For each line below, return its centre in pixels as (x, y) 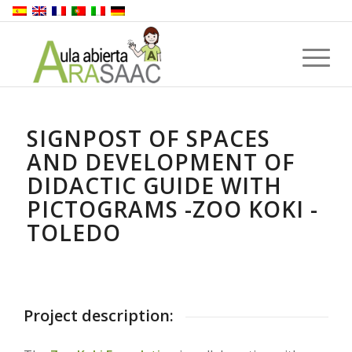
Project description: (99, 315)
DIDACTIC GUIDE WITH (154, 185)
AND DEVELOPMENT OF (161, 162)
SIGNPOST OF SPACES (148, 138)
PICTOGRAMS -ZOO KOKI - (172, 209)
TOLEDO (73, 233)
